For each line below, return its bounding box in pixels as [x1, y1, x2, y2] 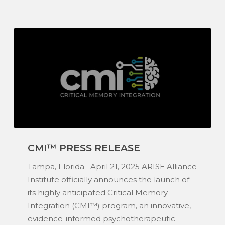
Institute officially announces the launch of [27, 174, 189, 184]
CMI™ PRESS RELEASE [27, 142, 140, 154]
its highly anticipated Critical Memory [27, 187, 168, 197]
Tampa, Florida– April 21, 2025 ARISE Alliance [27, 161, 197, 171]
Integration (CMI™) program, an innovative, [27, 200, 191, 210]
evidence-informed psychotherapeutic [27, 213, 175, 223]
